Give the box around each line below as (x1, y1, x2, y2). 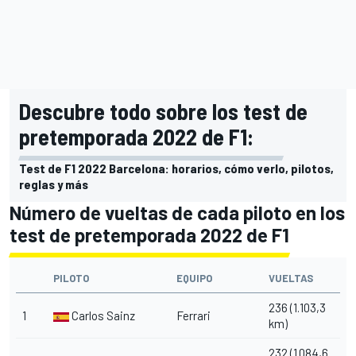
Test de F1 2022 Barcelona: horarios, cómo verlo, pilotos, (19, 160, 334, 176)
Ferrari (176, 308, 211, 323)
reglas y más (19, 176, 88, 192)
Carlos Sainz (69, 308, 135, 323)
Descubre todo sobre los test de (19, 97, 308, 125)
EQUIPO (176, 271, 212, 284)
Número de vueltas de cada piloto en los (10, 200, 345, 224)
